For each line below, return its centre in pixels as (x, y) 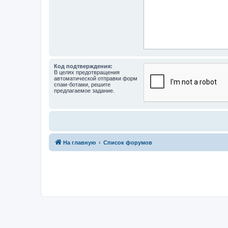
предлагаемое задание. (84, 91)
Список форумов (128, 142)
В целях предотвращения (87, 72)
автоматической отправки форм (96, 78)
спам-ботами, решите (82, 84)
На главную (79, 142)
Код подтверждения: (83, 66)
